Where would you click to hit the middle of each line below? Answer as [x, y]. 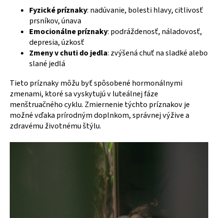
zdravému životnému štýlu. [55, 126]
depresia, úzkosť [57, 42]
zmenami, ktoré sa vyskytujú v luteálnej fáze [84, 94]
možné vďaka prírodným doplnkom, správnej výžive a [100, 115]
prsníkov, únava [55, 21]
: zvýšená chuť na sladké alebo [158, 53]
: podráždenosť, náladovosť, [155, 31]
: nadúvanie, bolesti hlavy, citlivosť [145, 10]
